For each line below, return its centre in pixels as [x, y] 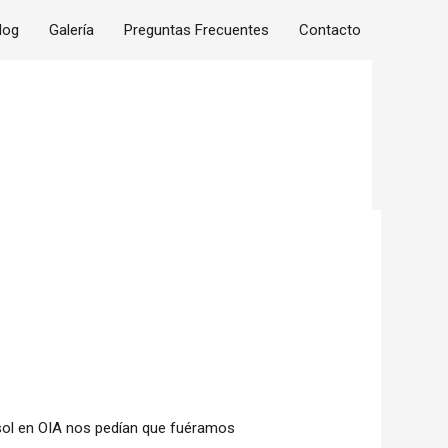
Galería [71, 30]
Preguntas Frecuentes [196, 30]
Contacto [330, 30]
